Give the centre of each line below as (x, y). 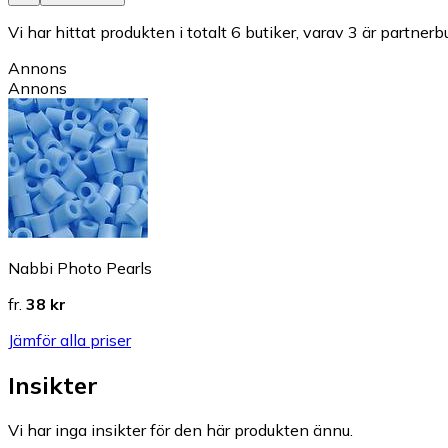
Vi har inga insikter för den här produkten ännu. (180, 430)
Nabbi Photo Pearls (80, 268)
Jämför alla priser (69, 340)
